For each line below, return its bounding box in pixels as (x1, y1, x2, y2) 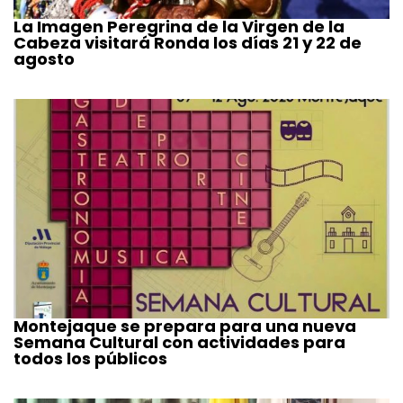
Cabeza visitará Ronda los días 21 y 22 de (13, 31, 362, 54)
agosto (13, 47, 75, 70)
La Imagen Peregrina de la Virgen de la (13, 14, 345, 38)
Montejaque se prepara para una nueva (13, 314, 356, 337)
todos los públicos (13, 346, 167, 370)
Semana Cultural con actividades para (13, 330, 345, 354)
